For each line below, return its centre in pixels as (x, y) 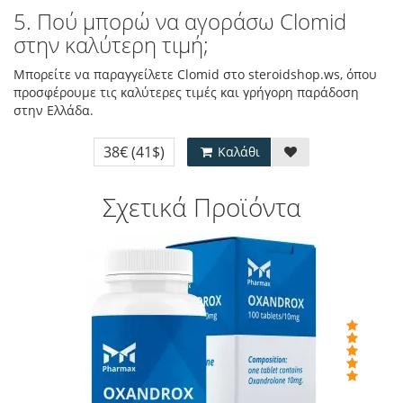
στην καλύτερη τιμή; (111, 45)
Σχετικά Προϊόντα (201, 207)
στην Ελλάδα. (54, 110)
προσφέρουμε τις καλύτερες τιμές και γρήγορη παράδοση (186, 92)
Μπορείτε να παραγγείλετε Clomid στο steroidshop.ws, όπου (195, 74)
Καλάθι (237, 152)
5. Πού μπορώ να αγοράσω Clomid (180, 21)
